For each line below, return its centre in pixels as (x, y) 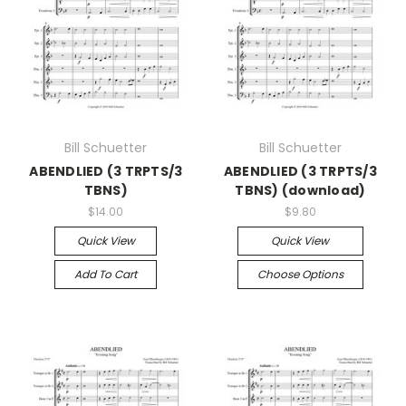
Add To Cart (106, 274)
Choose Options (300, 274)
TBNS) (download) (300, 190)
